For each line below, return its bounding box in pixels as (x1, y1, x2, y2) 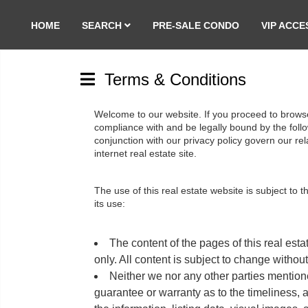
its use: (94, 199, 125, 210)
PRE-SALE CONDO (153, 20, 239, 31)
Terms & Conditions (104, 70, 246, 89)
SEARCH (82, 20, 124, 31)
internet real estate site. (94, 148, 197, 159)
